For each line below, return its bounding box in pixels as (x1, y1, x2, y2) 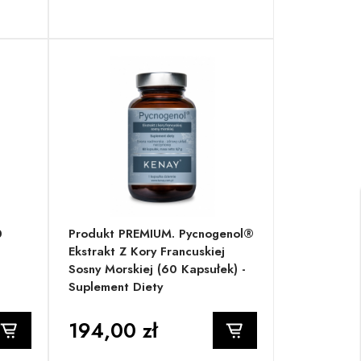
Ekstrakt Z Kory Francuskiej (68, 243, 226, 261)
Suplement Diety (68, 278, 164, 297)
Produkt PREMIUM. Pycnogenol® (68, 225, 255, 243)
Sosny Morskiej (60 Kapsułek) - (68, 260, 247, 279)
